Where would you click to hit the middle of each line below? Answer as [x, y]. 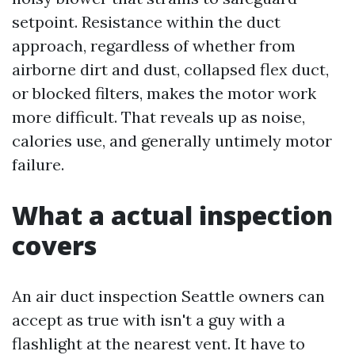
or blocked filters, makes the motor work [164, 93]
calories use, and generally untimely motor [172, 141]
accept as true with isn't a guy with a [149, 320]
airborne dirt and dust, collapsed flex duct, [170, 69]
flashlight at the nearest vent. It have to [158, 344]
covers [54, 245]
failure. [38, 164]
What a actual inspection [172, 215]
